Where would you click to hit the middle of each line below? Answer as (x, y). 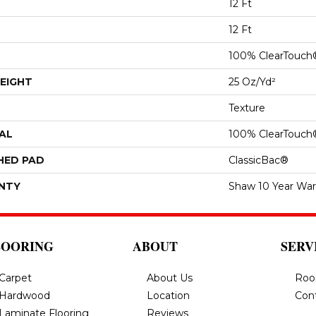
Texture (247, 108)
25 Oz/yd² (252, 82)
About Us (170, 278)
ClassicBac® (259, 160)
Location (168, 296)
